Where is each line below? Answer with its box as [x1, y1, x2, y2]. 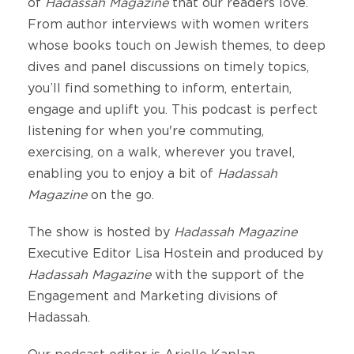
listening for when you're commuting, [28, 125, 264, 138]
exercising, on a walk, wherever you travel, [28, 146, 295, 160]
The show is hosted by [28, 226, 174, 239]
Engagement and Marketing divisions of [28, 290, 278, 303]
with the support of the [151, 269, 304, 282]
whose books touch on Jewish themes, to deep [28, 40, 326, 53]
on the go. [91, 189, 154, 202]
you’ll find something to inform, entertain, [28, 82, 292, 96]
